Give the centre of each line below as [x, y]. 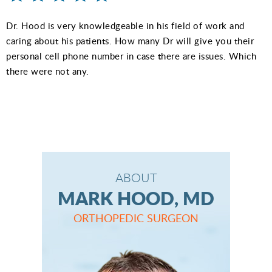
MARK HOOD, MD [136, 198]
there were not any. [48, 71]
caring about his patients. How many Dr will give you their [130, 40]
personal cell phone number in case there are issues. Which [131, 56]
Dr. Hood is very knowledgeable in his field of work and [125, 25]
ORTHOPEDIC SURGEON [136, 218]
